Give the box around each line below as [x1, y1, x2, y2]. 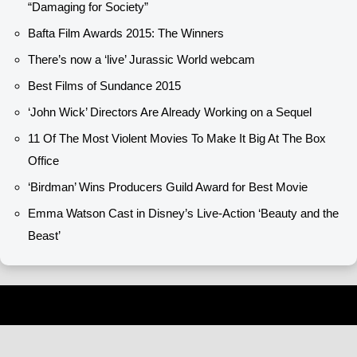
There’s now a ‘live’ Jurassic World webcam [28, 53, 255, 67]
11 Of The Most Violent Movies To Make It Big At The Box [28, 131, 326, 146]
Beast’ [28, 229, 61, 243]
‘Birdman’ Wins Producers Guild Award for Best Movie [28, 180, 308, 194]
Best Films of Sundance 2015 [28, 79, 181, 93]
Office [28, 154, 59, 168]
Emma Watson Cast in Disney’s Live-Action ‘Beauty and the [28, 206, 339, 221]
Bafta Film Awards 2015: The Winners [28, 26, 224, 41]
